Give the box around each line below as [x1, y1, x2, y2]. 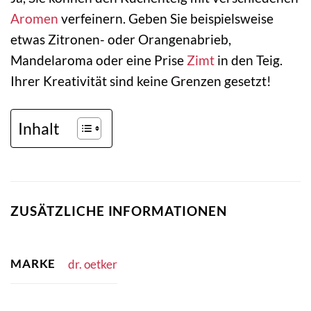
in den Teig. [215, 51, 283, 68]
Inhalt [18, 118, 60, 138]
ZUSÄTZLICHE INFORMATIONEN [10, 202, 227, 219]
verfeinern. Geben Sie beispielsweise [58, 10, 274, 26]
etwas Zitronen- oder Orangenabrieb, [10, 31, 231, 47]
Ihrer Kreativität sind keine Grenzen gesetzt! [10, 72, 271, 89]
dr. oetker [67, 256, 117, 271]
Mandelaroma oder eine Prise [10, 51, 187, 68]
